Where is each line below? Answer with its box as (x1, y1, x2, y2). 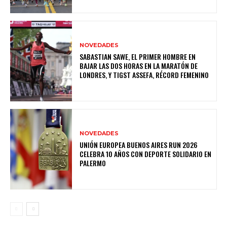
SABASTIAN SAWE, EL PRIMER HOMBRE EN (80, 51, 196, 62)
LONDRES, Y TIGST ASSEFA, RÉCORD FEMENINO (80, 69, 209, 80)
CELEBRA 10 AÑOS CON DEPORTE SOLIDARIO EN (80, 148, 212, 159)
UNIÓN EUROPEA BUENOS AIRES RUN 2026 (80, 139, 198, 150)
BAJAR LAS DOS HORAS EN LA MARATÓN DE (80, 60, 198, 71)
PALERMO (80, 157, 106, 168)
